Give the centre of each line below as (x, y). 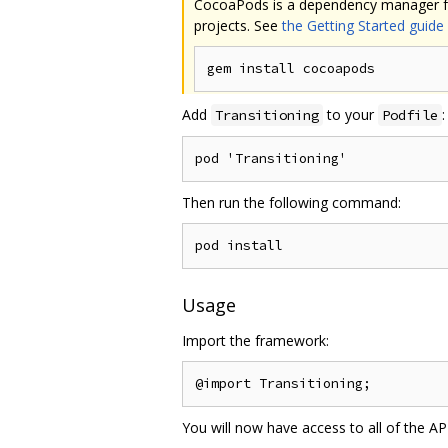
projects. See (238, 25)
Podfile (410, 114)
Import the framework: (255, 341)
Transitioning (267, 114)
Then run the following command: (291, 202)
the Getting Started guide (363, 25)
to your (350, 114)
